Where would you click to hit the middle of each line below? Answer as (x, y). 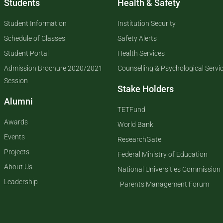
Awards (16, 122)
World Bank (135, 124)
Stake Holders (146, 89)
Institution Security (147, 23)
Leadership (21, 182)
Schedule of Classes (35, 38)
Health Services (141, 53)
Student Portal (26, 53)
